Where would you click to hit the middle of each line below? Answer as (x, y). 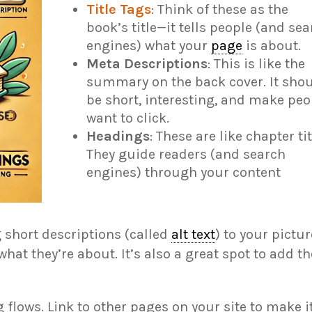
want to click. (127, 118)
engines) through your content (183, 173)
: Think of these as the (219, 10)
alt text (194, 235)
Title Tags (118, 10)
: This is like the (256, 64)
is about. (271, 46)
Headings (118, 136)
